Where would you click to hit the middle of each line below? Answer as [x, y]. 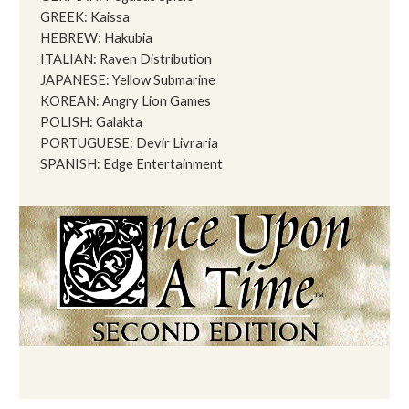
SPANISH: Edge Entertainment [132, 164]
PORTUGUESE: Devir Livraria [130, 143]
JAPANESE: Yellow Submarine [128, 80]
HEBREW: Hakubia [97, 38]
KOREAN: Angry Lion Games [126, 101]
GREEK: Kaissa [85, 17]
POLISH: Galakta [92, 122]
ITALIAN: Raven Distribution [126, 59]
